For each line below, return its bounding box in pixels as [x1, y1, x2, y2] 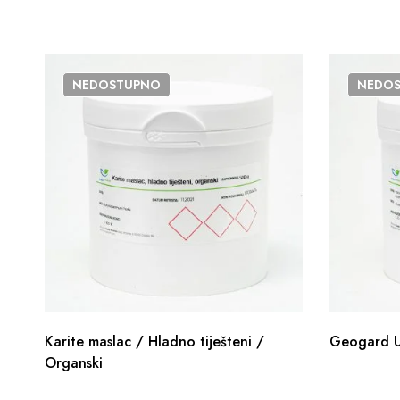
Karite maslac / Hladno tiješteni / [45, 330, 264, 352]
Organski [45, 352, 103, 373]
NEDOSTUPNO [72, 76, 161, 94]
